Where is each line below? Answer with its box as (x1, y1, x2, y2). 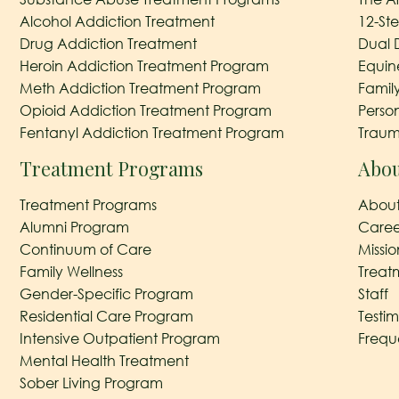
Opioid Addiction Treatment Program (19, 101, 272, 119)
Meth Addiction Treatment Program (19, 78, 261, 97)
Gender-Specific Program (19, 284, 193, 303)
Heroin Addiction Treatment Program (19, 56, 269, 75)
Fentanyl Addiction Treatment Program (19, 123, 284, 142)
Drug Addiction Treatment (19, 34, 197, 53)
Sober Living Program (19, 373, 163, 392)
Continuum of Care (19, 240, 151, 258)
